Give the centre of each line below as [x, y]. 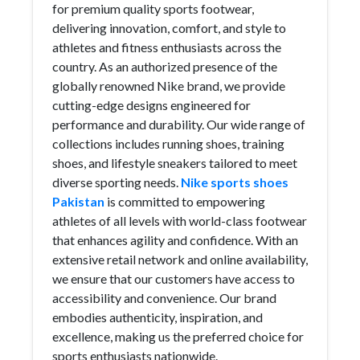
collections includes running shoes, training [168, 143]
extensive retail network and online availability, [180, 259]
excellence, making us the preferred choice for [178, 336]
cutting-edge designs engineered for [151, 105]
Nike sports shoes [235, 182]
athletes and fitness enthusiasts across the [167, 47]
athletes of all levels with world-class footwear [180, 221]
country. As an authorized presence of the [165, 66]
